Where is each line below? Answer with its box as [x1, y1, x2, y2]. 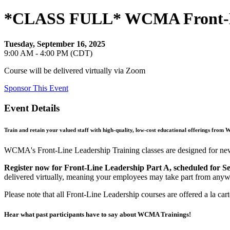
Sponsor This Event [4, 83, 68, 92]
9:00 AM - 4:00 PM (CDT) [4, 48, 92, 57]
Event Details [4, 102, 60, 113]
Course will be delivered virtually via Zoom [4, 66, 145, 75]
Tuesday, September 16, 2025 [4, 39, 105, 48]
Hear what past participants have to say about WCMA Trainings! [4, 210, 191, 218]
